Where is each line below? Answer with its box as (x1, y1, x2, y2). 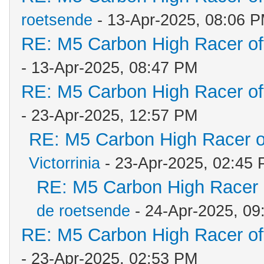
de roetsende (37, 202, 130, 220)
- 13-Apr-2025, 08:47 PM (21, 59, 197, 77)
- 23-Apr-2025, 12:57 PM (21, 107, 197, 124)
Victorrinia (29, 154, 100, 172)
